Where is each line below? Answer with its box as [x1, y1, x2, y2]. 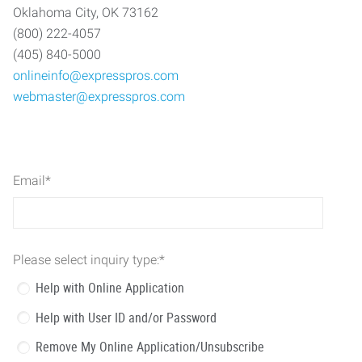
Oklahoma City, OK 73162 [13, 5, 158, 20]
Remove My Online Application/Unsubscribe [36, 338, 264, 356]
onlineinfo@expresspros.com [13, 68, 179, 83]
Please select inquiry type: [13, 251, 159, 267]
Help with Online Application [36, 279, 184, 297]
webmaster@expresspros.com [13, 89, 185, 104]
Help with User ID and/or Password [36, 308, 217, 326]
